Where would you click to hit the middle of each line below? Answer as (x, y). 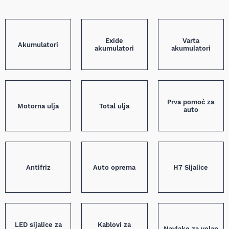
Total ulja (114, 106)
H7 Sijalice (191, 167)
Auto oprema (114, 167)
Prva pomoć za (191, 102)
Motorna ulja (38, 106)
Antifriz (38, 167)
